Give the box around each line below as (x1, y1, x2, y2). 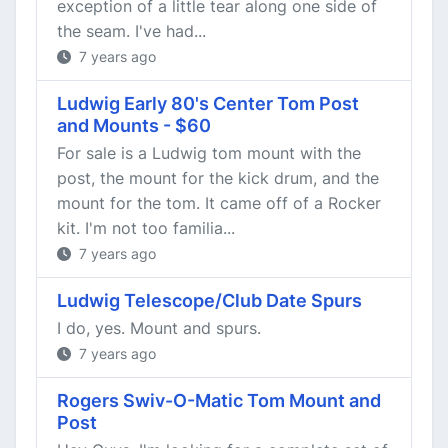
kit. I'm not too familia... (57, 218, 235, 238)
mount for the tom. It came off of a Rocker (57, 193, 381, 213)
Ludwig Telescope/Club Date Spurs (57, 290, 362, 311)
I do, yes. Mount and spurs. (57, 318, 261, 338)
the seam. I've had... (57, 21, 206, 41)
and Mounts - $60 (57, 115, 211, 136)
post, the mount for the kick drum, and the (57, 168, 379, 188)
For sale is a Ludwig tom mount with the (57, 143, 361, 163)
